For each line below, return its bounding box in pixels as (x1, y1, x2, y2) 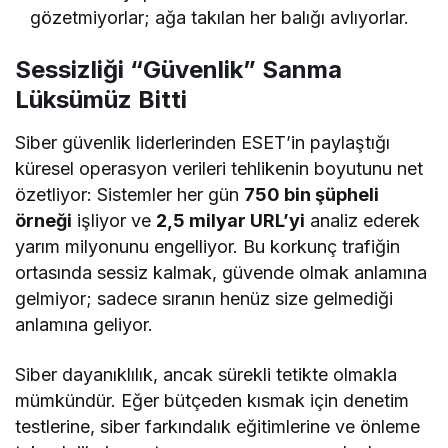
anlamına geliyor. (15, 313, 154, 335)
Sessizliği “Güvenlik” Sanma (15, 54, 342, 84)
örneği (15, 209, 72, 231)
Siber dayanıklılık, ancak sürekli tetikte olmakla (15, 363, 398, 385)
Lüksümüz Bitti (15, 84, 187, 114)
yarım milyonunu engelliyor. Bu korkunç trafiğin (15, 235, 401, 257)
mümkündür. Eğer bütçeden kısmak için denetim (15, 389, 410, 411)
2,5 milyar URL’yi (156, 209, 306, 231)
